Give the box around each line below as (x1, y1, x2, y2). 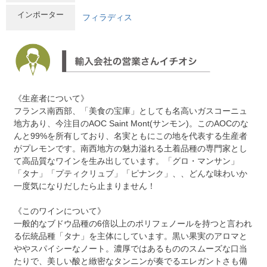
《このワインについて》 (14, 206, 105, 216)
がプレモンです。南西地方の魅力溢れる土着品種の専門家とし (14, 144, 247, 154)
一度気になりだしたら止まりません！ (14, 181, 156, 191)
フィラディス (82, 12, 132, 22)
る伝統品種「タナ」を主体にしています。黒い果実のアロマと (14, 231, 247, 241)
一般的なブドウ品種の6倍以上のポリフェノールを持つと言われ (14, 219, 252, 229)
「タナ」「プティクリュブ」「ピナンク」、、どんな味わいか (14, 169, 247, 179)
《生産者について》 (14, 94, 89, 104)
